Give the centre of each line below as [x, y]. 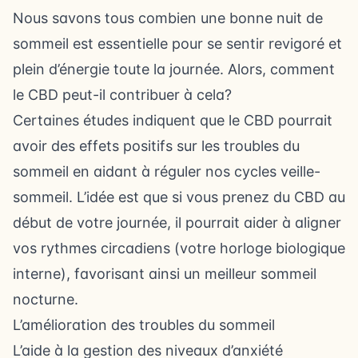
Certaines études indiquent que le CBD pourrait [173, 120]
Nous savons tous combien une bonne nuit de [168, 18]
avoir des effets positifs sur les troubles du [156, 146]
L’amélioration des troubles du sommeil [144, 325]
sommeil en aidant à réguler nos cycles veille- [167, 171]
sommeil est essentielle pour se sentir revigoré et [177, 44]
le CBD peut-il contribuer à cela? [122, 95]
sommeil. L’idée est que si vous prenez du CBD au [179, 197]
